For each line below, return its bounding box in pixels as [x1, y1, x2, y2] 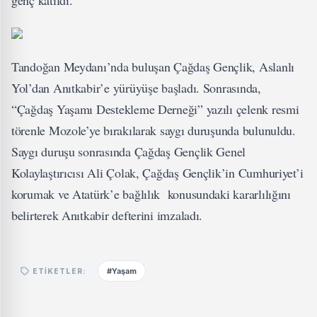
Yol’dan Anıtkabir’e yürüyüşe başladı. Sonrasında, [11, 79, 261, 96]
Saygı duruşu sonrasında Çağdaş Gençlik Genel [11, 143, 246, 160]
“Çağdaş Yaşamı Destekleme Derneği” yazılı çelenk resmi [11, 100, 299, 117]
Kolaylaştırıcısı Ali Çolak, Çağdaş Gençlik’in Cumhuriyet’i [11, 164, 304, 181]
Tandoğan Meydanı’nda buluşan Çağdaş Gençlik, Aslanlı [11, 58, 294, 75]
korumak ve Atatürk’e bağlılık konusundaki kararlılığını [11, 185, 291, 202]
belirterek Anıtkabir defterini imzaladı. [11, 207, 203, 224]
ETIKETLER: [33, 266, 86, 275]
